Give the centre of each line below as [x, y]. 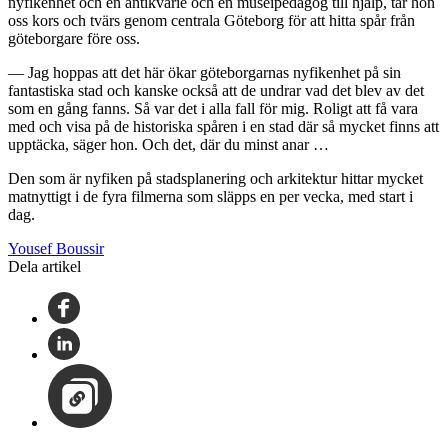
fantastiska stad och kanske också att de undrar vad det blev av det [216, 91]
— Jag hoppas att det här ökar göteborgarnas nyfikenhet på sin [204, 73]
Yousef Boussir [56, 249]
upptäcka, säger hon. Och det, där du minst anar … [168, 145]
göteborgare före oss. [74, 39]
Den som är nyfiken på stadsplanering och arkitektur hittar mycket [215, 179]
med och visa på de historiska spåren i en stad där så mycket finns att [223, 127]
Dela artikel [44, 267]
